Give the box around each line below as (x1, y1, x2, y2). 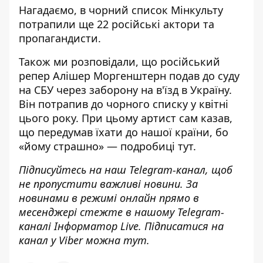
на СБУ (19, 83, 53, 97)
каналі (19, 219, 54, 234)
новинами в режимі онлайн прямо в (19, 191, 199, 205)
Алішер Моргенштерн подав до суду (53, 69, 240, 83)
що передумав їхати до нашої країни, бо (19, 125, 228, 140)
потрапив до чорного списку (38, 97, 188, 112)
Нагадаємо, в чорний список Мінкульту (19, 3, 223, 18)
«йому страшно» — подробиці (19, 139, 178, 154)
